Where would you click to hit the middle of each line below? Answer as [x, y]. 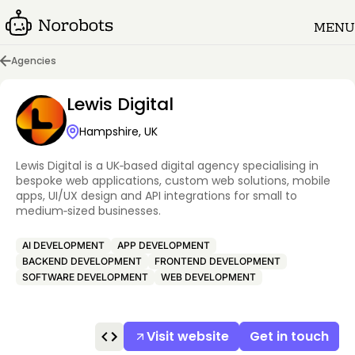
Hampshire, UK [118, 132]
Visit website [188, 336]
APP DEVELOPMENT [164, 245]
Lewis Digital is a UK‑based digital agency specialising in [167, 166]
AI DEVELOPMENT [63, 245]
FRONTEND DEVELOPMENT [218, 261]
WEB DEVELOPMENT [208, 277]
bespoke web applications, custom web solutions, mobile [173, 181]
